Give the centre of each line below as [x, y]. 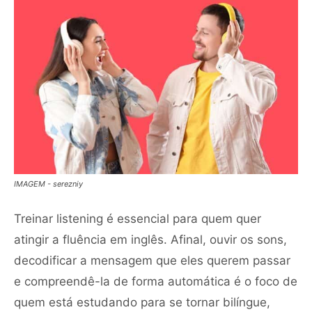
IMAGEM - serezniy [48, 184]
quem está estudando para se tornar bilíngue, [142, 302]
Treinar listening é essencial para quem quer [138, 218]
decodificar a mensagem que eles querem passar [152, 260]
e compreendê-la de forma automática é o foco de [156, 281]
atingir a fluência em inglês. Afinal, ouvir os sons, [150, 239]
